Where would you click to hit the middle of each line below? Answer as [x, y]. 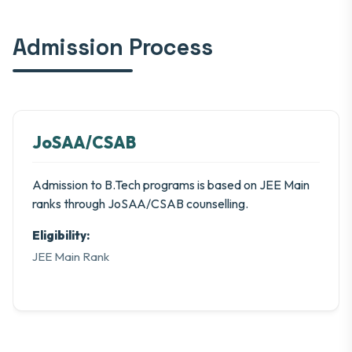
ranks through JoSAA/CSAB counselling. [140, 203]
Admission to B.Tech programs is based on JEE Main [171, 184]
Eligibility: [61, 235]
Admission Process [113, 47]
